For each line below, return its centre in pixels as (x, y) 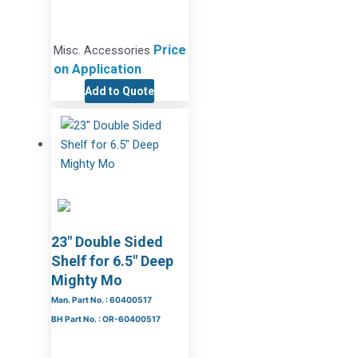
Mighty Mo (86, 280)
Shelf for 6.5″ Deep (112, 261)
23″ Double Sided (107, 241)
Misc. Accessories (103, 51)
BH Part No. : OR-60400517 (105, 318)
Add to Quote (120, 91)
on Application (97, 70)
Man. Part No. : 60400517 (101, 299)
